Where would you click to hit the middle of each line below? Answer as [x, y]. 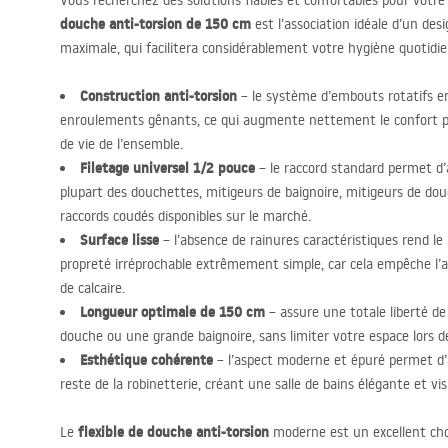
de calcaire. [92, 288]
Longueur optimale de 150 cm [172, 312]
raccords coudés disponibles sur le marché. [185, 216]
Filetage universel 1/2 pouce [167, 168]
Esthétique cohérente [146, 360]
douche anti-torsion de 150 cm [155, 24]
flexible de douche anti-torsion [173, 432]
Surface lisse [119, 240]
